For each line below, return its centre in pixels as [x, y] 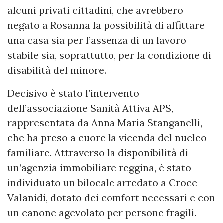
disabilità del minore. [57, 70]
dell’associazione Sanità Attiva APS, [90, 108]
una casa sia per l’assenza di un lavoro [97, 40]
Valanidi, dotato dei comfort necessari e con [111, 198]
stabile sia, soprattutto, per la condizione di [109, 55]
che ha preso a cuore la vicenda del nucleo [107, 138]
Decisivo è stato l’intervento [73, 93]
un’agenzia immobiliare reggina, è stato [99, 168]
